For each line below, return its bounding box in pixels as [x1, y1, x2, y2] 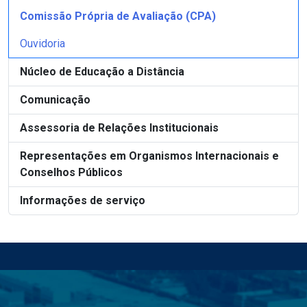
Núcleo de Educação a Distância [20, 65, 184, 78]
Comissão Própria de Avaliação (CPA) [20, 10, 216, 23]
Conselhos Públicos [20, 166, 123, 179]
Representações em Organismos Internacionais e [20, 149, 279, 162]
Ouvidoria [20, 37, 65, 50]
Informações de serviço [20, 194, 145, 207]
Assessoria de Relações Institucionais [20, 121, 219, 134]
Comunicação [20, 93, 90, 106]
